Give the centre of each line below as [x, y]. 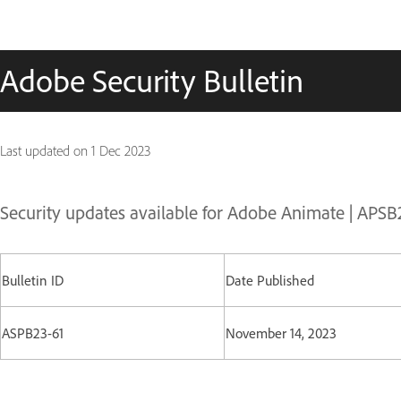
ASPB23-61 [33, 333]
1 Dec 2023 [121, 151]
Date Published [270, 280]
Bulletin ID [33, 280]
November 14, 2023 [285, 333]
